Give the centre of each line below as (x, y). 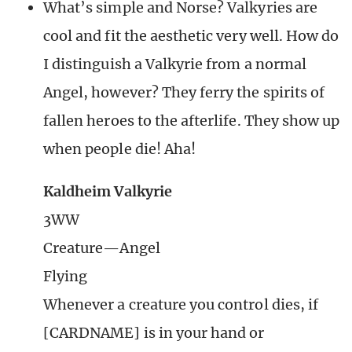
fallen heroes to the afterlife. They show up (192, 121)
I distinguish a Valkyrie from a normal (175, 64)
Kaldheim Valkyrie (108, 192)
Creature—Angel (102, 248)
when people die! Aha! (120, 149)
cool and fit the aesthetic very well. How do (191, 36)
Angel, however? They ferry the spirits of (184, 93)
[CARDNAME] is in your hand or (154, 333)
